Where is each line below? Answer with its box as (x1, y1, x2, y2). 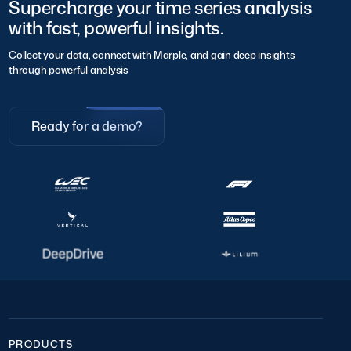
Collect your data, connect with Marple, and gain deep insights (9, 47, 295, 62)
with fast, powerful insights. (9, 16, 223, 41)
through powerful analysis (9, 62, 128, 77)
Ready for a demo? (31, 118, 143, 136)
